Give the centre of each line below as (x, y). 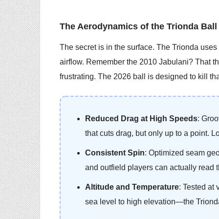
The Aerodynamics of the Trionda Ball (138, 26)
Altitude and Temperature (132, 187)
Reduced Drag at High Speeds (141, 119)
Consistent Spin (115, 153)
